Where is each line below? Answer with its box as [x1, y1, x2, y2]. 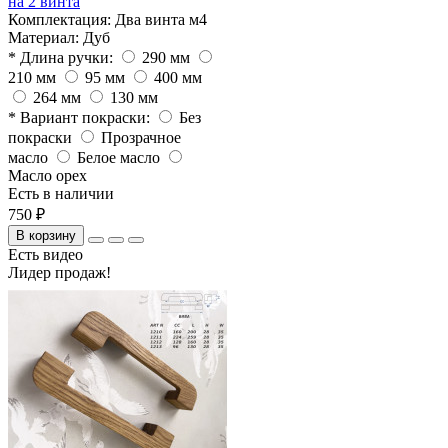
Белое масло [77, 148, 160, 166]
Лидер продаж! [8, 263, 111, 281]
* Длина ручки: [8, 48, 113, 66]
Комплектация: [8, 10, 115, 28]
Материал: [8, 28, 83, 46]
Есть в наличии [8, 184, 114, 202]
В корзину [16, 227, 76, 243]
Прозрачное [101, 128, 181, 146]
